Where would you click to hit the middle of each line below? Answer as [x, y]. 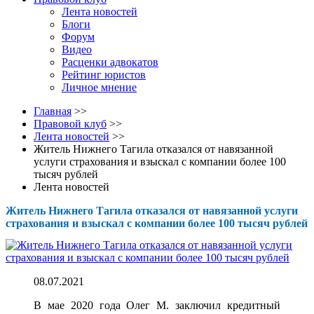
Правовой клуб [70, 124]
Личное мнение [99, 87]
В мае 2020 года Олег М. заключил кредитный [157, 306]
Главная [53, 111]
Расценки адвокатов [110, 62]
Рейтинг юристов [104, 75]
